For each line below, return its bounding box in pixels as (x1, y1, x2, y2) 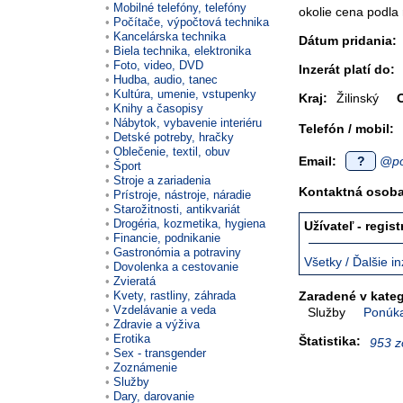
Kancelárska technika (113, 29, 226, 43)
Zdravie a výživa (113, 317, 200, 331)
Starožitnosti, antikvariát (113, 201, 240, 216)
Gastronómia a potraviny (113, 245, 241, 259)
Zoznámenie (113, 360, 177, 374)
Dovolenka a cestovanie (113, 259, 238, 273)
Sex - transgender (113, 345, 206, 360)
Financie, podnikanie (113, 230, 220, 245)
